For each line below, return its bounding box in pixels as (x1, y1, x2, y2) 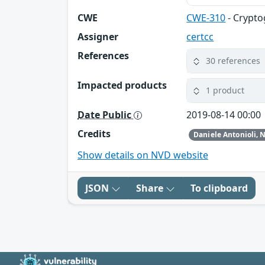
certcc (186, 30, 214, 43)
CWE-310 (186, 11, 226, 24)
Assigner (77, 30, 118, 43)
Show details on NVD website (77, 148, 208, 162)
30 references (206, 55, 261, 67)
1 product (206, 85, 245, 96)
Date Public (77, 108, 134, 121)
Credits (77, 127, 111, 140)
